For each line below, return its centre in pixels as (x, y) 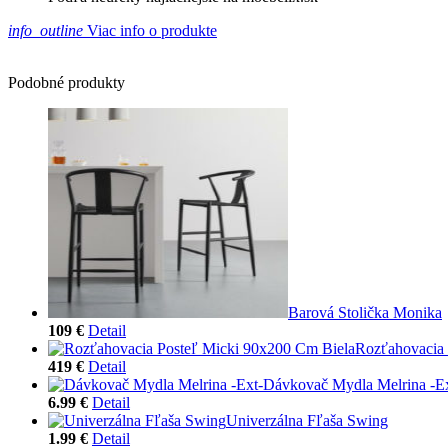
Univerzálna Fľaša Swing (307, 420)
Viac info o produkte (150, 30)
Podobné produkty (66, 82)
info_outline (45, 30)
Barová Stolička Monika (365, 312)
